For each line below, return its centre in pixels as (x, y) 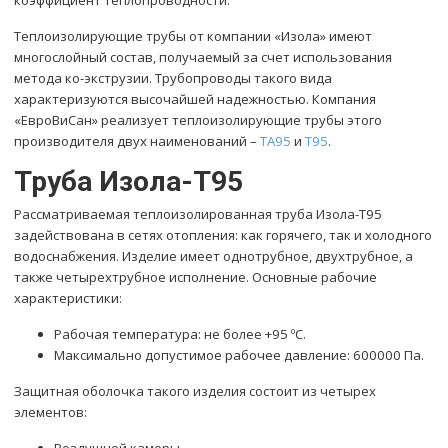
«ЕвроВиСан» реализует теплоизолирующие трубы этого (198, 119)
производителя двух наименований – (137, 140)
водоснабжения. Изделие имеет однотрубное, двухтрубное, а (214, 256)
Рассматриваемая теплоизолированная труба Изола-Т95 (198, 214)
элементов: (51, 412)
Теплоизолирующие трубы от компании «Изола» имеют (193, 35)
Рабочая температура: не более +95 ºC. (180, 334)
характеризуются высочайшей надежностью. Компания (195, 98)
